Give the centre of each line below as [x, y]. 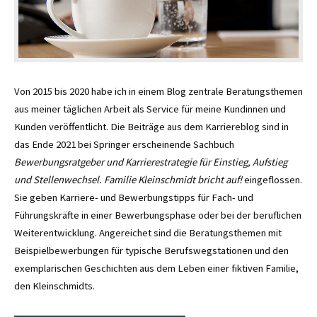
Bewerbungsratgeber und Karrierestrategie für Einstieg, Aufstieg [151, 162]
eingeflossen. [272, 179]
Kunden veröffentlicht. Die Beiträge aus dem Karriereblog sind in [151, 126]
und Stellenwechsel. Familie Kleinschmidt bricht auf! [128, 179]
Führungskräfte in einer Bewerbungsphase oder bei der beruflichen [158, 215]
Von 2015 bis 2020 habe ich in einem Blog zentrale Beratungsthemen [158, 91]
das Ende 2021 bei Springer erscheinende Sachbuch [124, 144]
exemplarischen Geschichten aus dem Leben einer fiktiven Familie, [156, 268]
